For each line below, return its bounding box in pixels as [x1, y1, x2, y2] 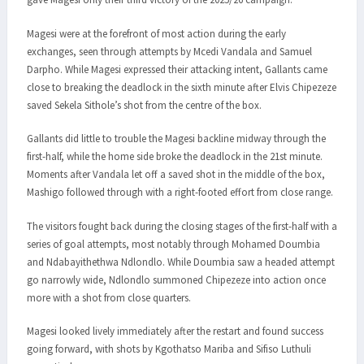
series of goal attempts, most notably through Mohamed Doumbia [27, 236, 320, 251]
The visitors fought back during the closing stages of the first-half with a [27, 219, 337, 233]
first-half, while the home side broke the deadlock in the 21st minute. [27, 149, 323, 164]
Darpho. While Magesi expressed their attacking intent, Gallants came [27, 62, 327, 76]
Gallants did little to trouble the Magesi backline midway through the [27, 132, 326, 146]
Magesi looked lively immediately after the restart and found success [27, 324, 323, 339]
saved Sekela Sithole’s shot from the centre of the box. [27, 97, 262, 112]
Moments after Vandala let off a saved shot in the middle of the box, [27, 167, 325, 182]
